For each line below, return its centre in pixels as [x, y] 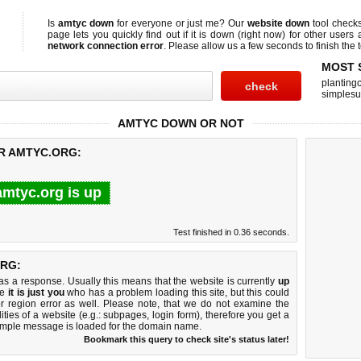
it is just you [36, 293]
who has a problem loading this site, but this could [177, 293]
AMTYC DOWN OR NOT [180, 123]
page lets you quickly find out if [120, 35]
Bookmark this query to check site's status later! [187, 339]
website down [278, 23]
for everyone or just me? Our [180, 23]
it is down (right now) [239, 35]
